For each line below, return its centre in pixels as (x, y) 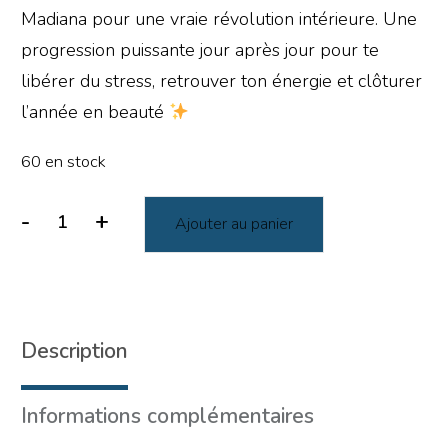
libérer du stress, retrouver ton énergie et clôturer (221, 81)
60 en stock (63, 161)
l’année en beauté (95, 112)
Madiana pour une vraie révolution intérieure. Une (219, 19)
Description (74, 350)
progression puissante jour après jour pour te (200, 50)
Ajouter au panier (234, 224)
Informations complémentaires (167, 415)
